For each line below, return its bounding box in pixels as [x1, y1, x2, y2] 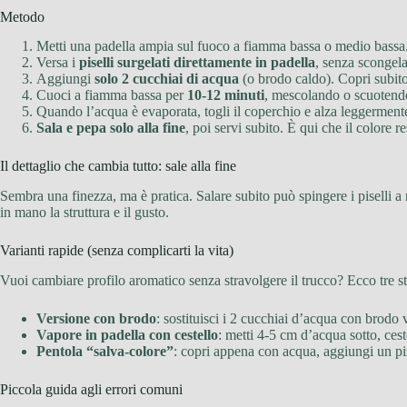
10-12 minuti [187, 87, 264, 104]
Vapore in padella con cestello [36, 326, 218, 342]
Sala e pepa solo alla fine [36, 120, 185, 136]
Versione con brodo [36, 310, 156, 326]
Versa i [36, 55, 79, 71]
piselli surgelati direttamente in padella [79, 55, 315, 71]
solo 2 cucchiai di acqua [94, 71, 239, 87]
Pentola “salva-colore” [36, 342, 174, 359]
